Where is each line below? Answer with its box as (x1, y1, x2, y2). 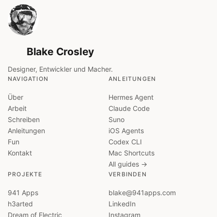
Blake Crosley (26, 46, 94, 58)
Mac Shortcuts (108, 149, 155, 157)
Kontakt (8, 149, 32, 157)
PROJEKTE (8, 170, 43, 178)
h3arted (8, 200, 33, 208)
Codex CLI (108, 138, 142, 146)
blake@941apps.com (108, 188, 176, 197)
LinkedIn (108, 200, 136, 208)
